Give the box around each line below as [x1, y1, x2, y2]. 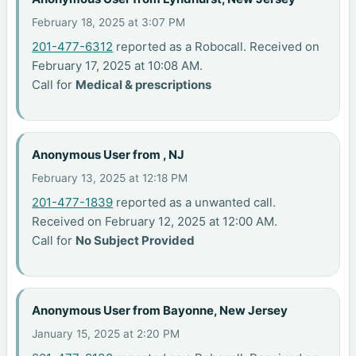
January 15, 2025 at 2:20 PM [32, 327, 180, 341]
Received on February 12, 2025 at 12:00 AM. [32, 214, 278, 230]
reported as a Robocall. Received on [113, 39, 320, 55]
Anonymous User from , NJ [32, 146, 185, 162]
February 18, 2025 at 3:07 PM [32, 16, 186, 29]
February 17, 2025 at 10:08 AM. [32, 58, 203, 74]
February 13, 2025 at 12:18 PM [32, 172, 188, 185]
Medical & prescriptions [75, 77, 212, 93]
